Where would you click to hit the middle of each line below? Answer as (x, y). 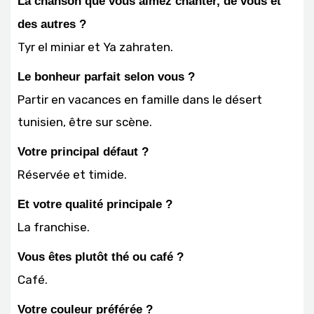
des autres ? (52, 24)
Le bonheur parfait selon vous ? (106, 76)
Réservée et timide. (72, 174)
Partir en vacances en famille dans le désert (140, 99)
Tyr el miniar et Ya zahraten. (95, 47)
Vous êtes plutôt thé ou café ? (101, 257)
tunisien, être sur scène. (85, 122)
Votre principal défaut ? (83, 151)
